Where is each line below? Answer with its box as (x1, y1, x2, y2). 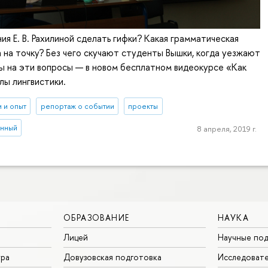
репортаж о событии (40, 100, 114, 111)
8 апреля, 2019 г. (197, 123, 257, 134)
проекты (128, 100, 159, 111)
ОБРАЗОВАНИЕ (63, 211, 130, 223)
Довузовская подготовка (63, 251, 162, 263)
